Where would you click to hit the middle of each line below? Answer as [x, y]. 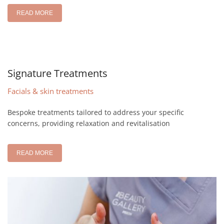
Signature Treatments [57, 73]
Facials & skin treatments [50, 91]
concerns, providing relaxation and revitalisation [89, 123]
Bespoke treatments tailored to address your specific [96, 112]
